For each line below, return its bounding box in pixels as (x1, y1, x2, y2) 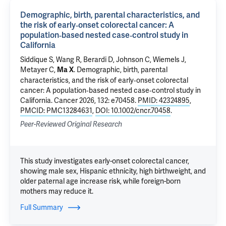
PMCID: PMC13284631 (20, 106, 92, 115)
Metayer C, (20, 65, 57, 74)
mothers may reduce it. (20, 187, 93, 196)
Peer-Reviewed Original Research (20, 120, 122, 129)
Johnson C (116, 55, 150, 64)
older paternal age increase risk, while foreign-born (20, 177, 181, 186)
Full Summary (20, 203, 63, 212)
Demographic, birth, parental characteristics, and (20, 10, 200, 20)
